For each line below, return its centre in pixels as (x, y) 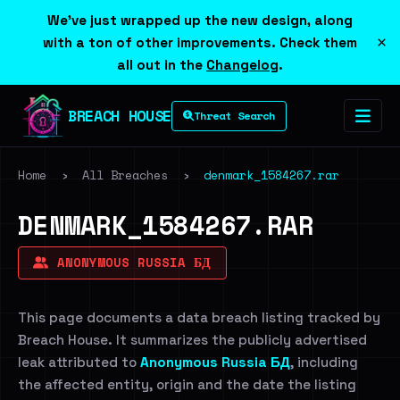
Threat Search (234, 115)
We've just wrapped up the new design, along (200, 20)
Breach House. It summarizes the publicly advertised (192, 340)
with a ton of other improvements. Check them (200, 42)
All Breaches (125, 175)
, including (324, 362)
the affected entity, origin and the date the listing (187, 384)
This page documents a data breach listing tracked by (199, 317)
